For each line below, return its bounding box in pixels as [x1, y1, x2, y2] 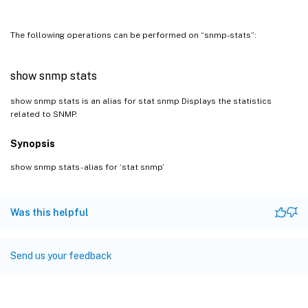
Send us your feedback [10, 250, 112, 261]
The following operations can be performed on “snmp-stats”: [10, 30, 256, 40]
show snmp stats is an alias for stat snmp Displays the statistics [10, 96, 272, 106]
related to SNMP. [10, 109, 78, 119]
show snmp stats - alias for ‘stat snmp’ [10, 162, 164, 172]
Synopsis [10, 137, 55, 149]
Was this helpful [10, 206, 89, 218]
